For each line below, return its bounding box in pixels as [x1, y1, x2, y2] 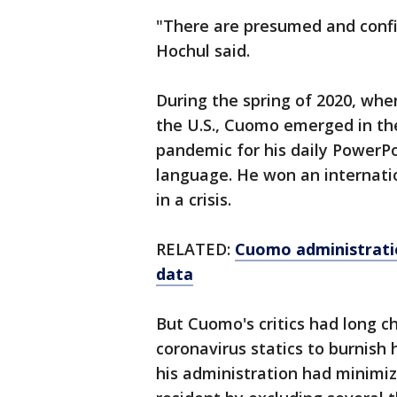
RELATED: [156, 238, 235, 260]
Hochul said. [156, 40, 250, 61]
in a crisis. [156, 189, 231, 210]
